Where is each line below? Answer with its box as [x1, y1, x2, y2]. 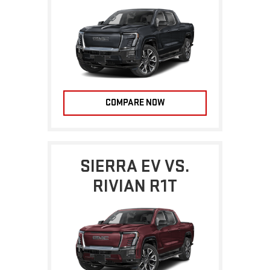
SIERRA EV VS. [80, 155, 190, 177]
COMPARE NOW [105, 96, 165, 108]
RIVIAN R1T [93, 175, 177, 197]
